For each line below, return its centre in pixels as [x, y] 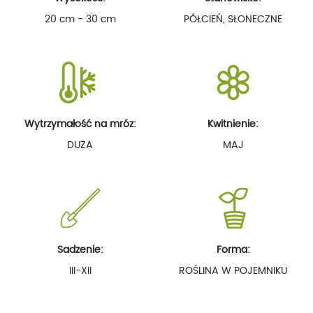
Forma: [233, 249]
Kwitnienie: [233, 124]
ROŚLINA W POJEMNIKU [233, 270]
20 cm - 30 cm [80, 19]
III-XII [80, 270]
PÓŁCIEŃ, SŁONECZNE [233, 19]
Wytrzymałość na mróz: [80, 124]
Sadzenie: [80, 249]
